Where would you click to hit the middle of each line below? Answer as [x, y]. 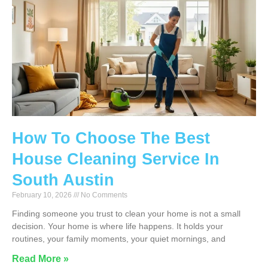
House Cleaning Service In [116, 159]
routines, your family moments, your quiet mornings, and [119, 239]
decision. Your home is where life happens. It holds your [118, 226]
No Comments [103, 195]
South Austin [63, 180]
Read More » [40, 259]
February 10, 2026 [43, 195]
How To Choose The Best [111, 138]
